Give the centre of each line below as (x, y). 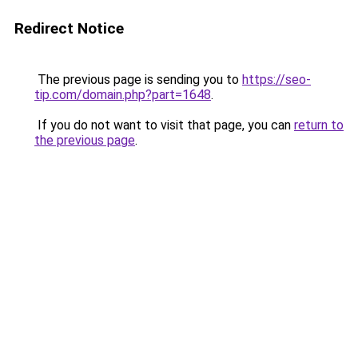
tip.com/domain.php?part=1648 (123, 95)
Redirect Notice (69, 28)
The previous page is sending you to (138, 80)
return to (319, 125)
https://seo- (276, 80)
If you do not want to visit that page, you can (164, 125)
